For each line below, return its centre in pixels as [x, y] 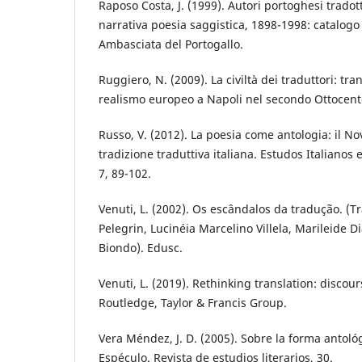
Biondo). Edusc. [141, 248]
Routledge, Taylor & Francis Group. [193, 303]
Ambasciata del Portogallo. [171, 44]
